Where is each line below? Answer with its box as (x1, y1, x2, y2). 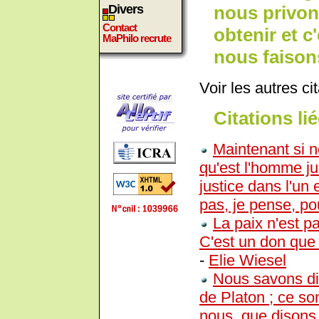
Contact (103, 21, 137, 33)
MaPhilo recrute (103, 32, 171, 44)
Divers (108, 2, 143, 16)
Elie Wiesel (209, 251, 286, 270)
